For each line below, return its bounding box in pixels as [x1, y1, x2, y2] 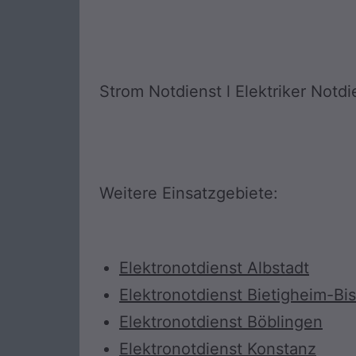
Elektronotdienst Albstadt [119, 258, 309, 278]
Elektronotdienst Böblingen [119, 312, 323, 332]
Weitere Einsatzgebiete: [99, 184, 278, 203]
